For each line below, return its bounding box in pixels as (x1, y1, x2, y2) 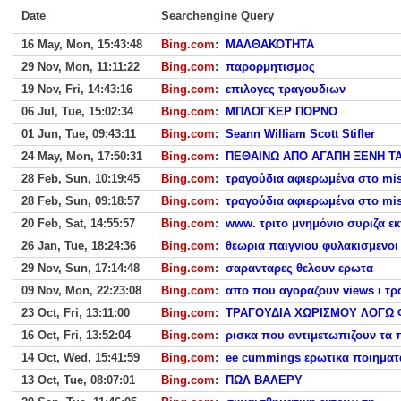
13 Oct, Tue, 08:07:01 (21, 373, 135, 387)
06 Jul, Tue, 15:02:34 (21, 105, 133, 118)
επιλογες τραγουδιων (226, 82, 346, 96)
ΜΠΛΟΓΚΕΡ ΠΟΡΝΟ (226, 105, 337, 118)
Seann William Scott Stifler (226, 127, 375, 141)
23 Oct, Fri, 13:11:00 (21, 306, 130, 320)
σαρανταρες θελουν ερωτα (226, 261, 373, 275)
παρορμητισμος (226, 60, 315, 73)
